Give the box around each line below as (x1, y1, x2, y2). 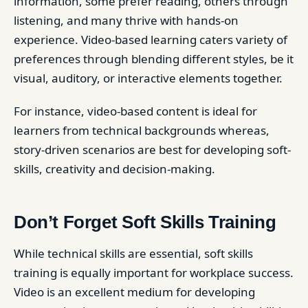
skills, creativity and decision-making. (14, 161, 215, 177)
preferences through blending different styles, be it (14, 51, 294, 67)
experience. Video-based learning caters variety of (14, 32, 287, 47)
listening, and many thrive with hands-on (14, 12, 239, 28)
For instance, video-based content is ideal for (14, 103, 257, 119)
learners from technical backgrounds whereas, (14, 122, 269, 138)
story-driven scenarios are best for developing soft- (14, 142, 291, 157)
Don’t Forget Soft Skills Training (14, 212, 276, 232)
